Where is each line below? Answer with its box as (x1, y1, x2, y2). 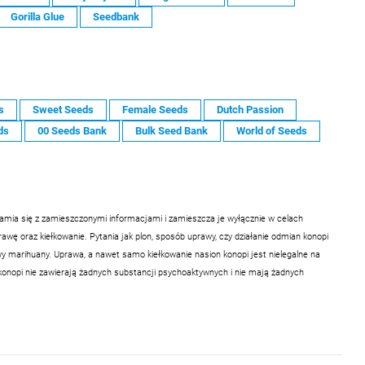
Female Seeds (122, 103, 188, 117)
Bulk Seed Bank (135, 125, 208, 138)
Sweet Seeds (33, 103, 94, 117)
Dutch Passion (217, 103, 284, 117)
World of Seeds (236, 125, 307, 138)
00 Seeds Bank (37, 125, 107, 138)
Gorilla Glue (11, 10, 64, 23)
